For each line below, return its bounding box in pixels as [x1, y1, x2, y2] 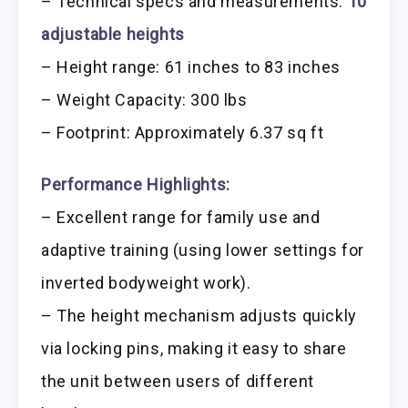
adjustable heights [41, 24, 185, 44]
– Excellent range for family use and [41, 207, 321, 227]
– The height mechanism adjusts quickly [41, 305, 357, 325]
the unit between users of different [41, 371, 315, 391]
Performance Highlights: [41, 174, 230, 194]
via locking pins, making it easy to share [41, 338, 347, 358]
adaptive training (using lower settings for [41, 240, 364, 260]
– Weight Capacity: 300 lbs [41, 89, 248, 109]
